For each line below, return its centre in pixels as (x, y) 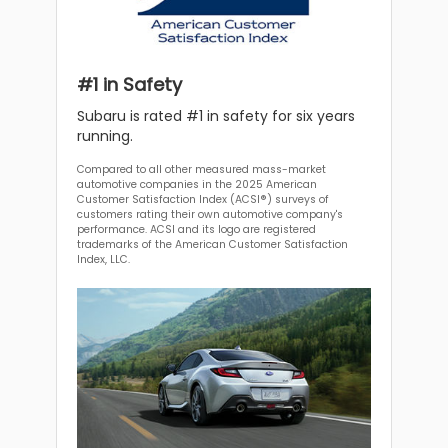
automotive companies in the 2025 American (197, 184)
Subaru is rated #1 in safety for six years (216, 115)
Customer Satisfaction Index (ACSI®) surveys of (203, 199)
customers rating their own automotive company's (210, 214)
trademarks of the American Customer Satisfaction (213, 244)
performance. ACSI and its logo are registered (197, 229)
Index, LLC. (104, 259)
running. (105, 135)
